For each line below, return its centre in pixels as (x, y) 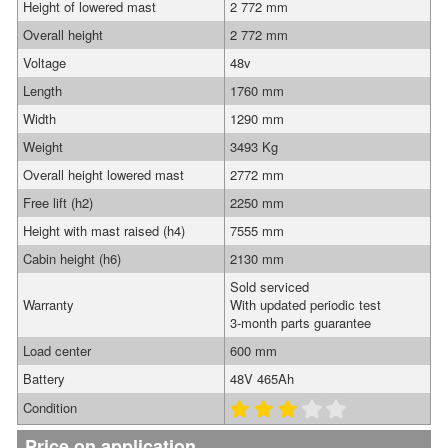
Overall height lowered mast (103, 174)
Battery (44, 378)
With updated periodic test (305, 304)
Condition (50, 407)
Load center (57, 350)
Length (42, 90)
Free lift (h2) (58, 202)
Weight (43, 146)
